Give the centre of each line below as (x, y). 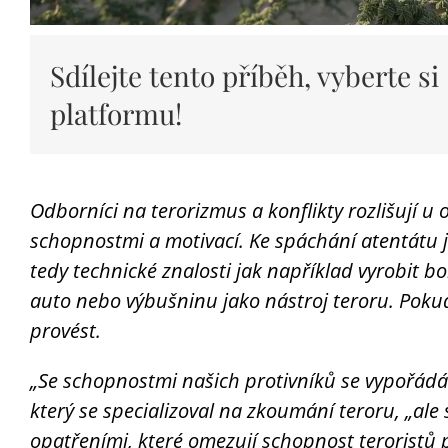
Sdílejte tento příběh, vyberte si (244, 75)
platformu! (115, 113)
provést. (65, 330)
